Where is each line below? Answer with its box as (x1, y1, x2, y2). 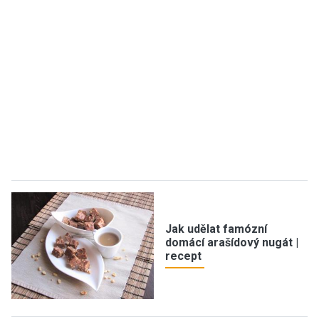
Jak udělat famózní (165, 221, 267, 236)
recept (165, 249, 202, 263)
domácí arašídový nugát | (165, 235, 298, 249)
